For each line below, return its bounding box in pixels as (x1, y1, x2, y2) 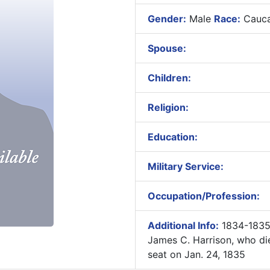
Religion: (147, 101, 189, 113)
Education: (147, 131, 198, 143)
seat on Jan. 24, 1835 (147, 248, 245, 260)
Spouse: (147, 42, 186, 54)
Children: (147, 72, 191, 84)
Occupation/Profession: (147, 190, 260, 202)
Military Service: (147, 160, 224, 172)
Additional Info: (147, 219, 219, 231)
